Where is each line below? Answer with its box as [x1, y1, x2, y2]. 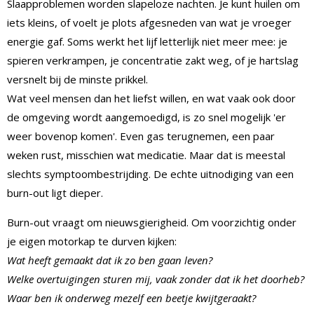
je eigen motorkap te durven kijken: [7, 233, 177, 248]
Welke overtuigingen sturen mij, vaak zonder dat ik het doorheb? [7, 271, 304, 286]
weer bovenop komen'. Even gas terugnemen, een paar [7, 128, 275, 143]
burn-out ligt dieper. [7, 185, 103, 200]
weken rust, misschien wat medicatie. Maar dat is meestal [7, 147, 285, 162]
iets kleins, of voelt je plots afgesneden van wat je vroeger [7, 15, 292, 29]
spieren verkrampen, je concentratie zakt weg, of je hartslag [7, 53, 299, 67]
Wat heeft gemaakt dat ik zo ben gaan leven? [7, 252, 212, 267]
